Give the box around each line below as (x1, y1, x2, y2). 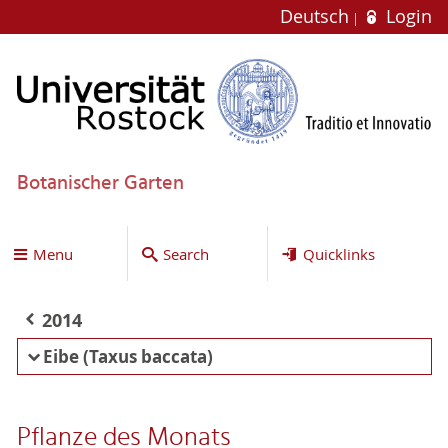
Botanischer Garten (16, 167, 184, 200)
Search (162, 243, 209, 264)
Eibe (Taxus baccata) (42, 345, 213, 368)
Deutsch (280, 5, 355, 28)
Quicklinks (302, 243, 375, 264)
